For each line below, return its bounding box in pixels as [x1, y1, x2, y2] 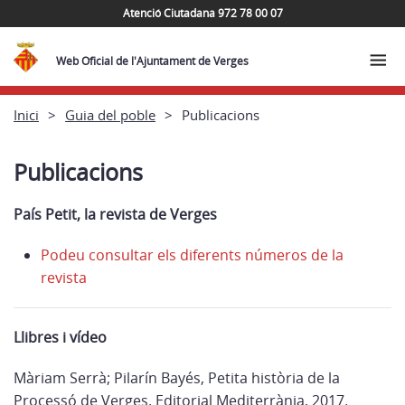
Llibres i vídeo [14, 327, 107, 347]
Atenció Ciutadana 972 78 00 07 [122, 5, 283, 21]
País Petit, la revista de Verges [14, 204, 217, 224]
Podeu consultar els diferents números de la [41, 245, 344, 265]
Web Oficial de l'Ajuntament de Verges [55, 53, 249, 69]
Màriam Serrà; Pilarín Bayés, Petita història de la [14, 368, 340, 388]
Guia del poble [65, 105, 155, 124]
